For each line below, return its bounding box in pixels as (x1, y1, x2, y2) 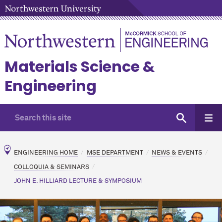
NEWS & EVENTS (152, 149, 203, 156)
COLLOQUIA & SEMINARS (14, 164, 89, 170)
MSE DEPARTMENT (86, 149, 143, 156)
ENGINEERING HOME (14, 149, 78, 156)
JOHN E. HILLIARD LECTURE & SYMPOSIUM (14, 177, 142, 184)
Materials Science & (4, 56, 155, 77)
